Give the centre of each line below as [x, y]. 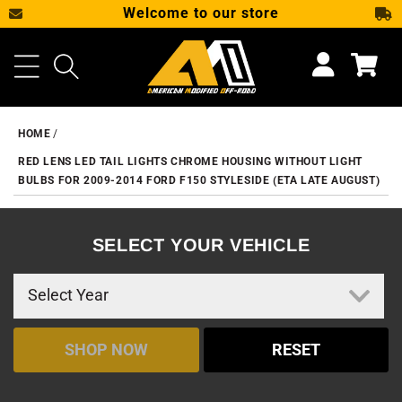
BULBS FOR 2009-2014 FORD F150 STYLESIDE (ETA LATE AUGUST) [199, 180]
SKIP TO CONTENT [201, 21]
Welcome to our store [201, 13]
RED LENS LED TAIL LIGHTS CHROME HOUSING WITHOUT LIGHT [190, 161]
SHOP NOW [106, 350]
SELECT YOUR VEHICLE [201, 245]
